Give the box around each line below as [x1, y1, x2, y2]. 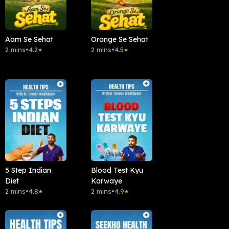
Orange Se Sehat [90, 35, 148, 44]
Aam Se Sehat [5, 35, 53, 44]
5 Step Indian [5, 166, 51, 175]
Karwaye [90, 176, 122, 186]
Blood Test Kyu [90, 166, 143, 175]
